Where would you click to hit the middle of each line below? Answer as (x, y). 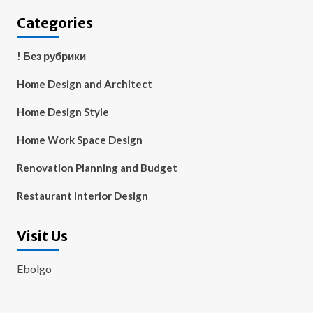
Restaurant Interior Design (82, 196)
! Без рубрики (51, 56)
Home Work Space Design (79, 140)
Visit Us (42, 236)
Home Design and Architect (84, 84)
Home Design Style (63, 112)
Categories (54, 23)
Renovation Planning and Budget (97, 168)
